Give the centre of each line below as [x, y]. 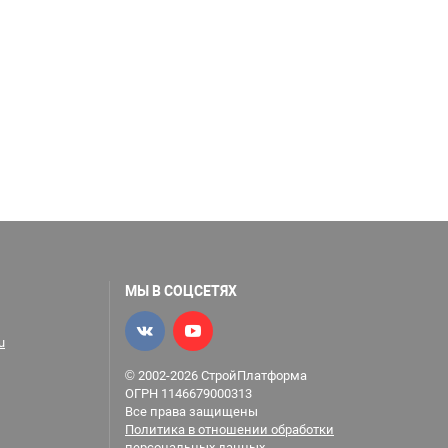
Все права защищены [191, 411]
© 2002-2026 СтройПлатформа [216, 375]
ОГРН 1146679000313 [188, 393]
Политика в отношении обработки [229, 429]
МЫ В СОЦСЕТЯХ [181, 291]
